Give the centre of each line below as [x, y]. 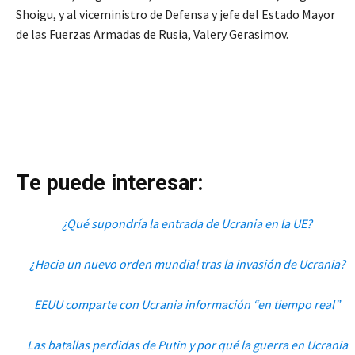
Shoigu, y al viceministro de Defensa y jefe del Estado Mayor [176, 15]
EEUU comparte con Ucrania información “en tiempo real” [187, 305]
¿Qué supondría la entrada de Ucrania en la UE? [187, 224]
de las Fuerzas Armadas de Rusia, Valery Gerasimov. [152, 34]
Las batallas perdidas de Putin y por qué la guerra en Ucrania [187, 345]
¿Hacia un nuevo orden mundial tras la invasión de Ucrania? [187, 264]
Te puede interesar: [109, 183]
